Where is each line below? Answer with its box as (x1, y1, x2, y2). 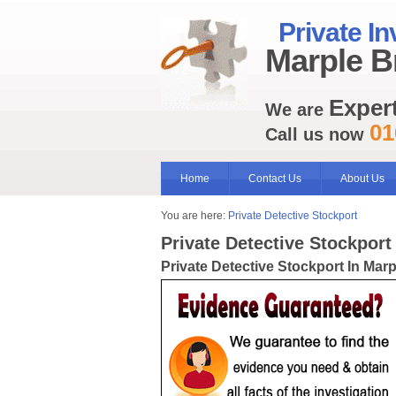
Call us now (265, 125, 369, 145)
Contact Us (248, 172, 301, 185)
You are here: (161, 209, 228, 222)
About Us (340, 172, 385, 185)
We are (265, 100, 329, 120)
